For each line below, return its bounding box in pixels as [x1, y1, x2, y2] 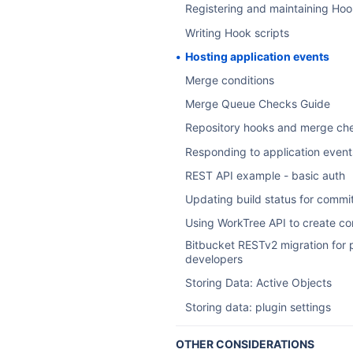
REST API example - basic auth [184, 168, 345, 182]
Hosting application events [184, 49, 329, 63]
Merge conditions [184, 73, 274, 87]
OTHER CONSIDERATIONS [175, 336, 314, 351]
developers [184, 252, 243, 266]
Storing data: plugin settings [184, 299, 331, 314]
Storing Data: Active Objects [184, 276, 332, 290]
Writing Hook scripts [184, 25, 289, 39]
